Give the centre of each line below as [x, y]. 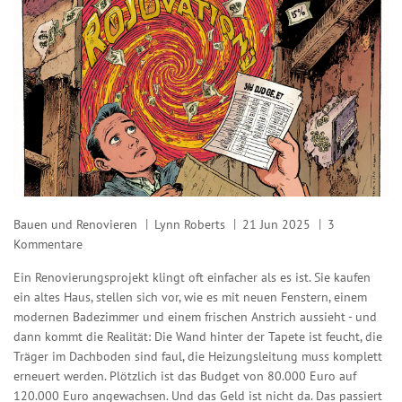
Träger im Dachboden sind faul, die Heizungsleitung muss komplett [198, 357]
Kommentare [48, 245]
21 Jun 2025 [276, 225]
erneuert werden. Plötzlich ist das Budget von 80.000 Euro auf [185, 376]
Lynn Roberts [190, 225]
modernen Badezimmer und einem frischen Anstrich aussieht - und [195, 317]
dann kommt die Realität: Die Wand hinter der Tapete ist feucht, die [198, 337]
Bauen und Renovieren [75, 225]
